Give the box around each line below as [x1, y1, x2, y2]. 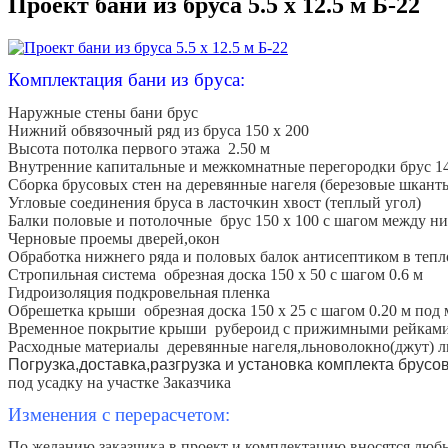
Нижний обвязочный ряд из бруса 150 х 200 [8, 121, 309, 139]
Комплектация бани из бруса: [8, 69, 245, 91]
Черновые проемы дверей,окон [8, 229, 220, 247]
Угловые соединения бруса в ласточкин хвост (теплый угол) [8, 193, 421, 211]
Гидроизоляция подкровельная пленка [8, 283, 270, 301]
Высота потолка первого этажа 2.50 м [8, 139, 270, 157]
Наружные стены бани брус [8, 103, 198, 121]
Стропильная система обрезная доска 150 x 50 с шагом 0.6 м [8, 265, 423, 283]
